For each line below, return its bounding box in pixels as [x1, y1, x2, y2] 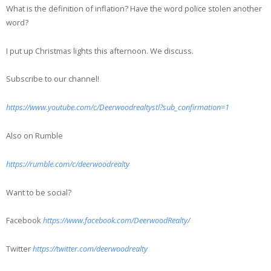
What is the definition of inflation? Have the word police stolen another [6, 2, 262, 14]
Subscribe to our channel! [6, 73, 99, 85]
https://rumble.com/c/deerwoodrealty [6, 158, 129, 169]
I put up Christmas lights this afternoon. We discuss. [6, 45, 194, 56]
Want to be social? [6, 186, 71, 198]
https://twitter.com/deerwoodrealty [31, 243, 148, 255]
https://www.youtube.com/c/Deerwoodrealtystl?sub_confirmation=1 [6, 102, 229, 113]
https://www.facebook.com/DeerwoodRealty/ [43, 215, 190, 226]
